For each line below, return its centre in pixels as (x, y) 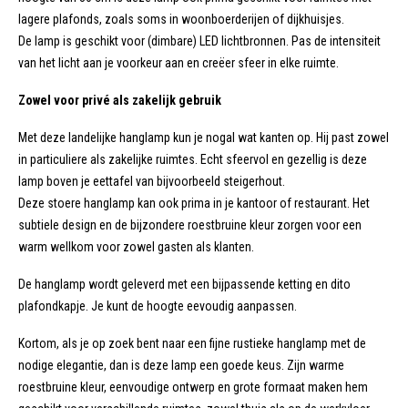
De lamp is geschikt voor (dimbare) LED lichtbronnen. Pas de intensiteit (199, 41)
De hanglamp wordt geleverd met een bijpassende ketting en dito (184, 284)
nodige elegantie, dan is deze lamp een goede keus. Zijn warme (181, 365)
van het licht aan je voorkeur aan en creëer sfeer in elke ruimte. (178, 63)
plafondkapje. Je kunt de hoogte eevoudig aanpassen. (158, 306)
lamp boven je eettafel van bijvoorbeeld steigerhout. (152, 182)
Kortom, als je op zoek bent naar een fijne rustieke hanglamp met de (192, 343)
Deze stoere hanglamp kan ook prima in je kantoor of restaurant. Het (194, 204)
